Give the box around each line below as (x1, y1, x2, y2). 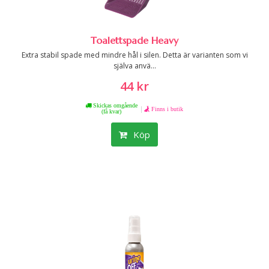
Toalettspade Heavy (91, 34, 178, 46)
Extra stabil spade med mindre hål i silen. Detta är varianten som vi (21, 50, 248, 60)
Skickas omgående (91, 102, 138, 108)
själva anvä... (113, 61, 156, 71)
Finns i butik (151, 106, 183, 112)
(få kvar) (101, 108, 121, 114)
